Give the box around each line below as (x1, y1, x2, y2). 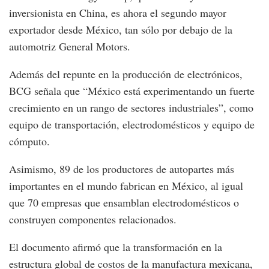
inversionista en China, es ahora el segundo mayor (9, 5, 226, 20)
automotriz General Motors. (9, 38, 130, 53)
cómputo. (9, 133, 50, 148)
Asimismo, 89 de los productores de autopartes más (9, 161, 234, 176)
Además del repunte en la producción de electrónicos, (9, 66, 243, 81)
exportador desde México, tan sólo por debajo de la (9, 22, 232, 37)
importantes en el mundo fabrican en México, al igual (9, 178, 243, 193)
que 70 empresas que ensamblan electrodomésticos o (9, 195, 239, 210)
